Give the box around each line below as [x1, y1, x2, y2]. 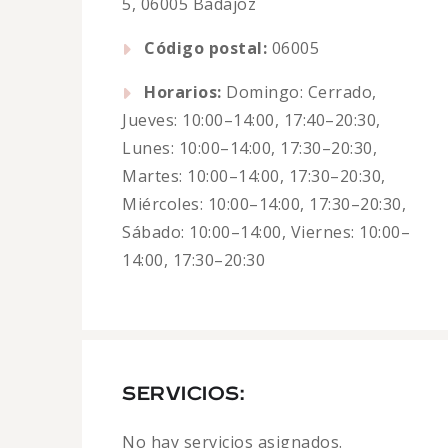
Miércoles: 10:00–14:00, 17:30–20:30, [122, 193, 407, 215]
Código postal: [144, 37, 268, 59]
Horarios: [144, 81, 222, 103]
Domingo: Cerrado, [221, 81, 377, 103]
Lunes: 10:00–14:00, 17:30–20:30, [122, 137, 378, 159]
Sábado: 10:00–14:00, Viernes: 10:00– [122, 221, 411, 243]
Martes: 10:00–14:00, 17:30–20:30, [122, 165, 386, 187]
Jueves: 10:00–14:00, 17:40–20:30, [122, 109, 381, 131]
